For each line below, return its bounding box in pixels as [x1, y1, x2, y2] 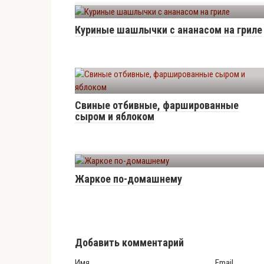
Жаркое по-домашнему [75, 173, 182, 185]
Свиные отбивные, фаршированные [75, 99, 239, 111]
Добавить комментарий [75, 236, 184, 249]
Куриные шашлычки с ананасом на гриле [75, 24, 262, 36]
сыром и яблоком [75, 110, 154, 123]
